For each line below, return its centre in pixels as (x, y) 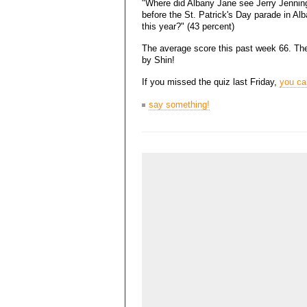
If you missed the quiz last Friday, (211, 82)
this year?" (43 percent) (188, 26)
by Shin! (158, 60)
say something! (179, 105)
